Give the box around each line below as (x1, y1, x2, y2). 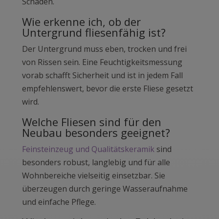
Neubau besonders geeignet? (22, 125, 170, 140)
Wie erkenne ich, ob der (22, 14, 141, 29)
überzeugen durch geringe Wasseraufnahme (22, 183, 188, 195)
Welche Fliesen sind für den (22, 114, 161, 130)
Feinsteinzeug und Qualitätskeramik (22, 144, 154, 155)
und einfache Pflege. (22, 197, 96, 208)
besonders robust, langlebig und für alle (22, 157, 170, 168)
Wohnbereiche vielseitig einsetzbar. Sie (22, 170, 165, 181)
